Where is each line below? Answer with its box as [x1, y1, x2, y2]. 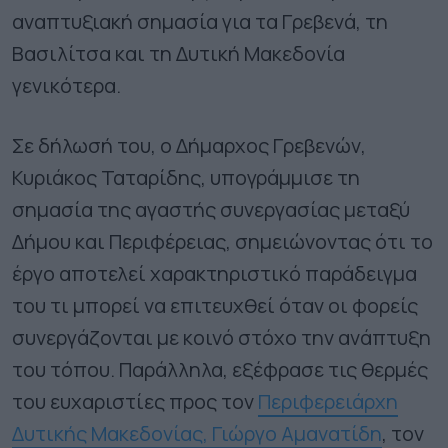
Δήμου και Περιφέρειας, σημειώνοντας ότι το [12, 228, 433, 255]
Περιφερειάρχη [258, 388, 398, 415]
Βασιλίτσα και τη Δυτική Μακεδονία [12, 40, 345, 67]
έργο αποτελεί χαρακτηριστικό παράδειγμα [12, 260, 417, 287]
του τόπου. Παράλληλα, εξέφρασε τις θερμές [12, 356, 428, 383]
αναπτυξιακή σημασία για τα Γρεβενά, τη [12, 8, 388, 35]
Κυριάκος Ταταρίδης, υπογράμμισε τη [12, 164, 360, 191]
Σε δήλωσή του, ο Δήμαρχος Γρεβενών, [12, 132, 366, 159]
